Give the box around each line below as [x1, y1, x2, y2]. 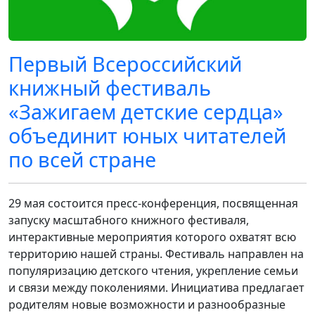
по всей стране [8, 146, 156, 174]
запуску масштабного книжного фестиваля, [8, 212, 249, 229]
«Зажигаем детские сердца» [8, 98, 283, 126]
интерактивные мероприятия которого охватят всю [8, 229, 296, 245]
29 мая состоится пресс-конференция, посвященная [8, 195, 298, 212]
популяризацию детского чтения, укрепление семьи [8, 263, 298, 279]
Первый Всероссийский [8, 50, 242, 78]
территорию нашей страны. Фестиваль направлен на [8, 246, 304, 262]
